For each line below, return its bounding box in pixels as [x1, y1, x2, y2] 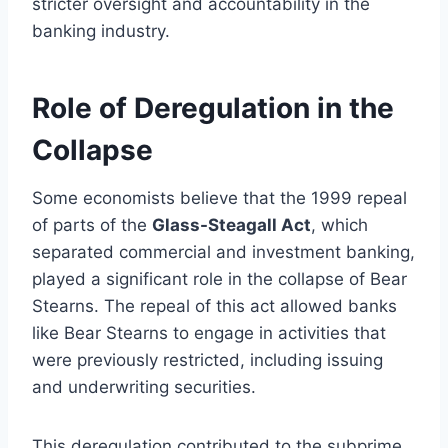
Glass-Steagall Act [152, 214, 311, 235]
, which [311, 214, 368, 235]
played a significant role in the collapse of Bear [32, 268, 407, 289]
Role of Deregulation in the [32, 90, 394, 125]
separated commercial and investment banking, [32, 241, 415, 262]
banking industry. [32, 20, 170, 41]
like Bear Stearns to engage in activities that [32, 322, 386, 343]
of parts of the [32, 214, 152, 235]
